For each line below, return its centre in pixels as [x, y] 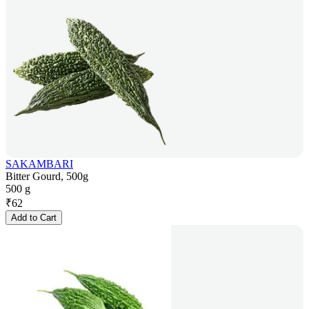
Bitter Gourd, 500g [47, 177]
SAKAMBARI [39, 164]
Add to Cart [34, 218]
